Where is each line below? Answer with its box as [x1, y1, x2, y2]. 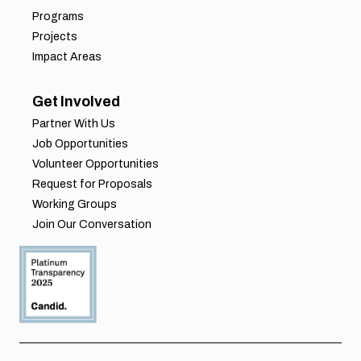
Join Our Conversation [32, 218, 151, 231]
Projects [32, 31, 77, 44]
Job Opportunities [32, 138, 128, 151]
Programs [32, 10, 84, 23]
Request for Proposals [32, 178, 152, 191]
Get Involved [32, 93, 120, 110]
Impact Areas [32, 51, 102, 64]
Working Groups [32, 198, 117, 211]
